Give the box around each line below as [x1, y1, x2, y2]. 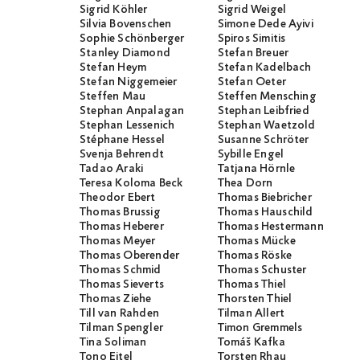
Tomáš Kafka [217, 335, 285, 350]
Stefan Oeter [217, 75, 286, 90]
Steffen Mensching [217, 89, 317, 104]
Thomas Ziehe [80, 292, 152, 307]
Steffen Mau [80, 89, 146, 104]
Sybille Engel [217, 147, 284, 162]
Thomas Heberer [80, 219, 164, 235]
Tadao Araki [80, 162, 144, 177]
